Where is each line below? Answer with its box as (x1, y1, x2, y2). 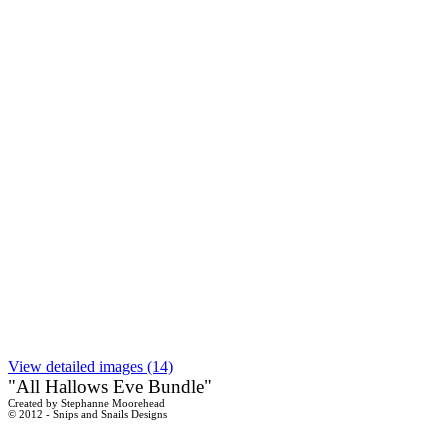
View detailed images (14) (8, 357, 173, 375)
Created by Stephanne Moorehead (8, 397, 165, 409)
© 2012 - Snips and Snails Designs (8, 408, 167, 420)
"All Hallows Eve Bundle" (8, 375, 212, 397)
